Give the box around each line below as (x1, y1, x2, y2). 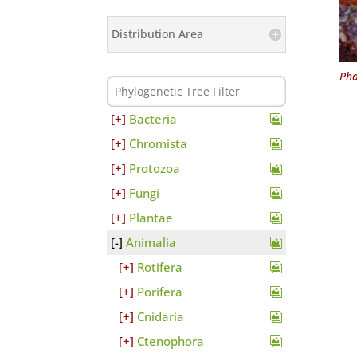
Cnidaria (137, 308, 185, 325)
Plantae (129, 210, 174, 226)
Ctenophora (137, 333, 205, 350)
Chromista (129, 135, 188, 152)
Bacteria (129, 111, 178, 127)
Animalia (126, 234, 177, 251)
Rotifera (137, 259, 183, 276)
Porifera (137, 284, 183, 300)
